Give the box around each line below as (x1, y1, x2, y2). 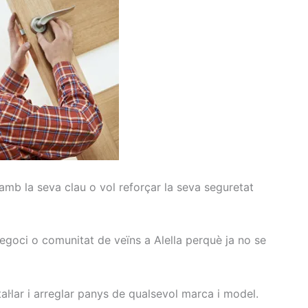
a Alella (144, 233, 182, 247)
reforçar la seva (119, 179, 201, 194)
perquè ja (186, 233, 234, 247)
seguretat (204, 179, 254, 194)
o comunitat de (32, 233, 111, 247)
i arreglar (27, 286, 74, 300)
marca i (181, 286, 220, 300)
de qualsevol (112, 286, 178, 300)
